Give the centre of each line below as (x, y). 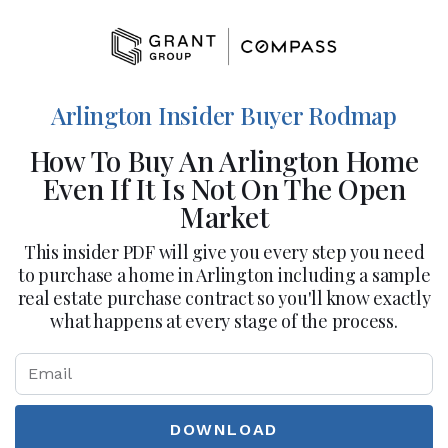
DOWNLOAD (224, 430)
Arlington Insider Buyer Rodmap (224, 115)
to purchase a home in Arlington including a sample (224, 275)
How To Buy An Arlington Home (224, 161)
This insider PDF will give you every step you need (224, 252)
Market (224, 217)
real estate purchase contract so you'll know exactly (224, 298)
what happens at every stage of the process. (224, 321)
